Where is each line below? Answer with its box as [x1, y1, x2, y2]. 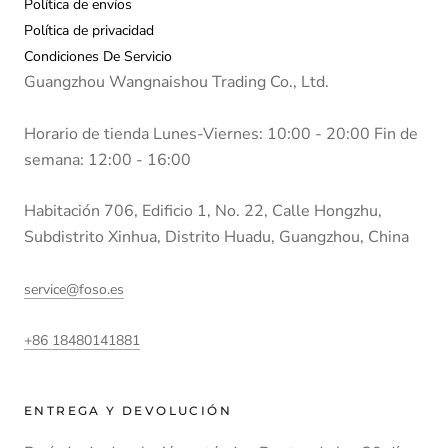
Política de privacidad [24, 20, 154, 40]
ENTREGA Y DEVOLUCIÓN [24, 403, 232, 419]
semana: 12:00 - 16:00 [24, 148, 191, 171]
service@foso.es [24, 279, 124, 299]
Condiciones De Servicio [24, 46, 172, 66]
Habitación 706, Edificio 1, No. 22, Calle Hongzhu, [24, 200, 382, 223]
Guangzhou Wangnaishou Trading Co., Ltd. [24, 70, 329, 93]
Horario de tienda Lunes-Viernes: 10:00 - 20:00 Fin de [24, 122, 418, 145]
